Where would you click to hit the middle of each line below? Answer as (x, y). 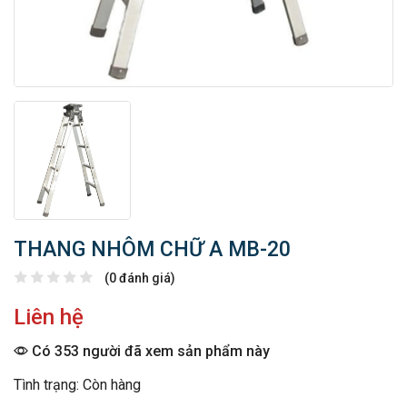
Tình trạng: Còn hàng (77, 385)
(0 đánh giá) (140, 278)
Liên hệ (49, 318)
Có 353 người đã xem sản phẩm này (149, 352)
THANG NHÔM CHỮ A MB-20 (152, 250)
